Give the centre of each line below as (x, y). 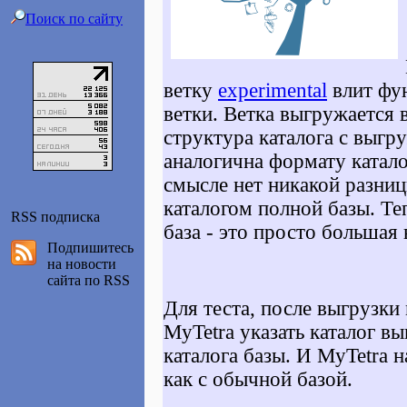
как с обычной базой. (258, 379)
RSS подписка (55, 217)
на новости (82, 264)
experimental (273, 90)
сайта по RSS (89, 280)
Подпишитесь (90, 248)
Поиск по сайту (74, 19)
